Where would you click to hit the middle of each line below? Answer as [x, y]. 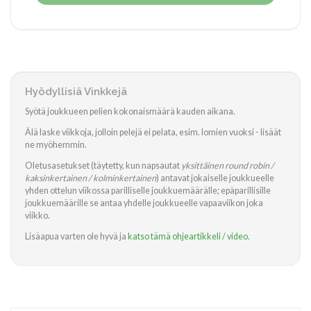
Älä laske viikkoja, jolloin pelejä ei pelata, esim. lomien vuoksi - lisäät [153, 132]
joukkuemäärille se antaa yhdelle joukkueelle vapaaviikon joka [144, 203]
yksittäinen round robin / [228, 166]
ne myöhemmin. [56, 145]
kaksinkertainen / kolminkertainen [91, 178]
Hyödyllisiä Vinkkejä [76, 92]
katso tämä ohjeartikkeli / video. [189, 236]
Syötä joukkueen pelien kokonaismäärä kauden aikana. [130, 111]
